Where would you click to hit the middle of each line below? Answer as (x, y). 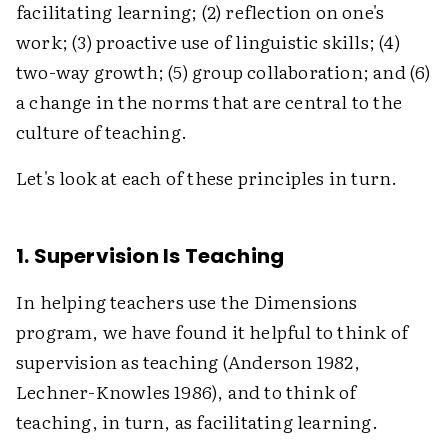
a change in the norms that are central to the (209, 101)
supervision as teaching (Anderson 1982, (188, 361)
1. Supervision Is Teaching (150, 256)
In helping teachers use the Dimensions (187, 301)
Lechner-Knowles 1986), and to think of (186, 391)
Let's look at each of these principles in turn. (207, 177)
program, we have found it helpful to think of (212, 331)
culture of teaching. (101, 131)
